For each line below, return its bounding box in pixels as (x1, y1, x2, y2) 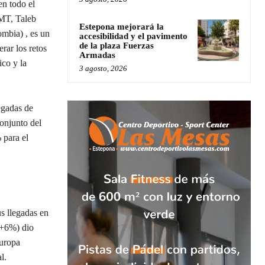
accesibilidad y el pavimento (79, 31, 188, 41)
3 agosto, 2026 (79, 63, 127, 73)
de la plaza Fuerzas (79, 40, 154, 50)
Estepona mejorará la (79, 21, 164, 31)
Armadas (79, 50, 115, 60)
